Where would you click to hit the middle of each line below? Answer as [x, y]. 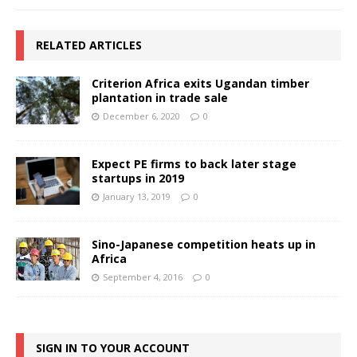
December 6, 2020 [141, 116]
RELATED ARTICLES [89, 45]
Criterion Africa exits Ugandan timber [200, 84]
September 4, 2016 [143, 277]
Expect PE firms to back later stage [194, 164]
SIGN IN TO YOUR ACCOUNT [113, 347]
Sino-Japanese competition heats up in [204, 245]
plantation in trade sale [160, 98]
